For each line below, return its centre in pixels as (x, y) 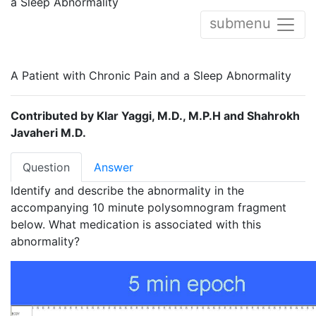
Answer (114, 167)
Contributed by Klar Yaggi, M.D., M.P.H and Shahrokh (155, 115)
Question (46, 167)
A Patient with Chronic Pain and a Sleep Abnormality (151, 75)
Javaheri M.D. (48, 132)
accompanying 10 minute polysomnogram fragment (148, 207)
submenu (242, 24)
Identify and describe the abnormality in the (127, 190)
